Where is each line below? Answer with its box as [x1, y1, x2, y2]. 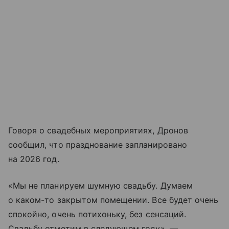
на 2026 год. [8, 153, 59, 164]
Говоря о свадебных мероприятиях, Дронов [8, 125, 188, 135]
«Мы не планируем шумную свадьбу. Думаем [8, 180, 193, 191]
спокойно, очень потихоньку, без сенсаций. [8, 209, 186, 219]
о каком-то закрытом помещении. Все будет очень [8, 194, 219, 205]
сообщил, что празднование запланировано [8, 139, 187, 150]
